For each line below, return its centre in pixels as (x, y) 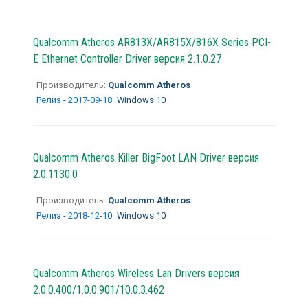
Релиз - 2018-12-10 (75, 215)
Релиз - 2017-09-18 (75, 100)
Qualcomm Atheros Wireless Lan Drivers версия (136, 273)
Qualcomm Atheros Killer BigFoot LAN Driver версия (146, 157)
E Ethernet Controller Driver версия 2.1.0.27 (127, 58)
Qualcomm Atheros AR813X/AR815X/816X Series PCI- (152, 42)
